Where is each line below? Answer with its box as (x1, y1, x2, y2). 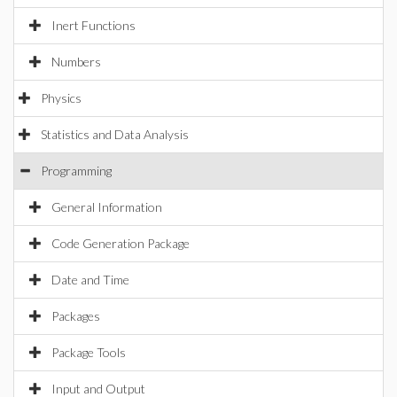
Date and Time (51, 272, 129, 287)
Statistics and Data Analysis (41, 127, 189, 142)
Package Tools (51, 345, 126, 360)
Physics (41, 90, 82, 105)
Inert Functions (51, 18, 136, 33)
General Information (51, 199, 162, 214)
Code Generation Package (51, 236, 190, 251)
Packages (51, 308, 100, 323)
